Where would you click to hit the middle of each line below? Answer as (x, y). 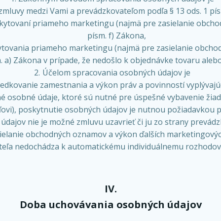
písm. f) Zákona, (116, 36)
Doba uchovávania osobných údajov (110, 204)
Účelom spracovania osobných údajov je (116, 73)
